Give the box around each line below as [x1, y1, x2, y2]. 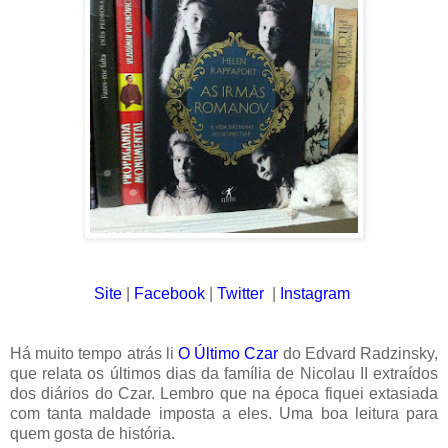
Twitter [217, 285, 264, 303]
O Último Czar [178, 345, 279, 363]
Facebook [134, 285, 205, 303]
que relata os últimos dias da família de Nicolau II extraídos [10, 365, 438, 383]
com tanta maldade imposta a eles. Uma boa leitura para [10, 405, 438, 423]
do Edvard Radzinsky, [278, 345, 439, 363]
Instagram [280, 285, 350, 303]
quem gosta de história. [10, 425, 175, 443]
